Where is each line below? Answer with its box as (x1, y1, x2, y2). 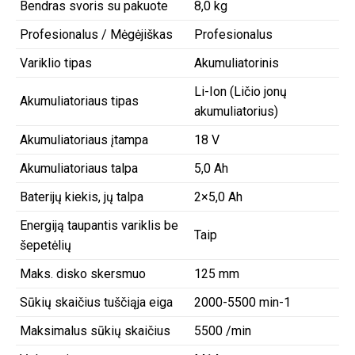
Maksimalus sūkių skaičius (20, 323, 170, 338)
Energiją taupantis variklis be (20, 217, 178, 233)
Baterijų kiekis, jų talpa (20, 189, 143, 204)
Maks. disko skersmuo (20, 265, 146, 281)
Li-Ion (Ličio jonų (194, 83, 287, 99)
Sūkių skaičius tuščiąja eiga (20, 294, 173, 310)
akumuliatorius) (194, 103, 278, 119)
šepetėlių (20, 237, 71, 253)
